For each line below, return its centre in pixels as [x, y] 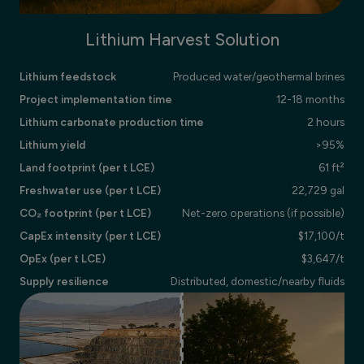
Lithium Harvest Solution [182, 40]
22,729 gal [318, 191]
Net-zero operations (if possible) [263, 213]
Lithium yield [52, 145]
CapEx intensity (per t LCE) [90, 236]
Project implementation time [96, 100]
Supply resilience [64, 282]
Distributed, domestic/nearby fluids [258, 282]
